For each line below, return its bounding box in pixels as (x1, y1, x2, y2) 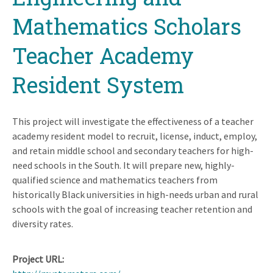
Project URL (12, 252, 62, 265)
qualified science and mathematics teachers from (12, 173, 218, 186)
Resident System (12, 69, 184, 99)
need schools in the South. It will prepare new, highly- (12, 158, 235, 171)
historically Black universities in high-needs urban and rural (12, 188, 258, 200)
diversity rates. (12, 217, 73, 230)
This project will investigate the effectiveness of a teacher (12, 115, 253, 127)
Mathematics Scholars (12, 11, 241, 41)
